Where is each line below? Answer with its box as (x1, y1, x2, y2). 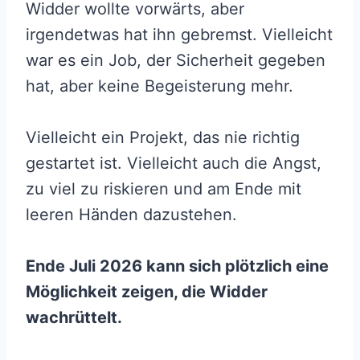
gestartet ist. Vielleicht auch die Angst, (26, 153, 321, 174)
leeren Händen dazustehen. (26, 205, 237, 225)
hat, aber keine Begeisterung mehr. (26, 76, 298, 96)
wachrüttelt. (26, 308, 122, 328)
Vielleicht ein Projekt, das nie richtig (26, 128, 300, 148)
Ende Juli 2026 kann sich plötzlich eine (26, 256, 329, 276)
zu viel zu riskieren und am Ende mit (26, 179, 301, 199)
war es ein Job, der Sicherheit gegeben (26, 51, 325, 71)
